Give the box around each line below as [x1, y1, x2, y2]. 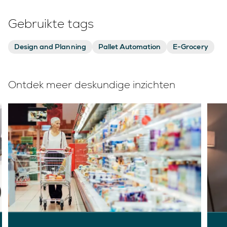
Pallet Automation [98, 42, 161, 51]
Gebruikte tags [8, 16, 94, 31]
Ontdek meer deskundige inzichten [8, 78, 175, 91]
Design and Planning [14, 42, 86, 51]
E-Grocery [173, 42, 208, 51]
